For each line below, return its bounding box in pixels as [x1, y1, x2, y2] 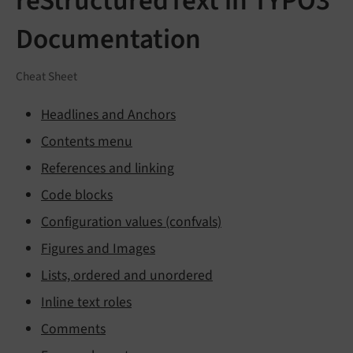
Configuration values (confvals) [41, 211, 221, 232]
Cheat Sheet [16, 67, 77, 85]
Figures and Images [41, 238, 155, 258]
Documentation [16, 20, 201, 59]
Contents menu [41, 131, 132, 151]
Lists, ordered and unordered [41, 265, 213, 285]
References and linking [41, 158, 174, 178]
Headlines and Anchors [41, 104, 176, 124]
